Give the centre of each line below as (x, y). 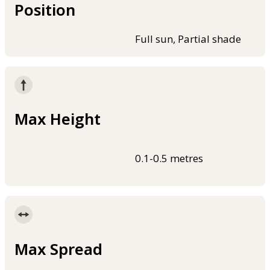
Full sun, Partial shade (188, 39)
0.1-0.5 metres (169, 159)
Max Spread (58, 249)
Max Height (58, 119)
